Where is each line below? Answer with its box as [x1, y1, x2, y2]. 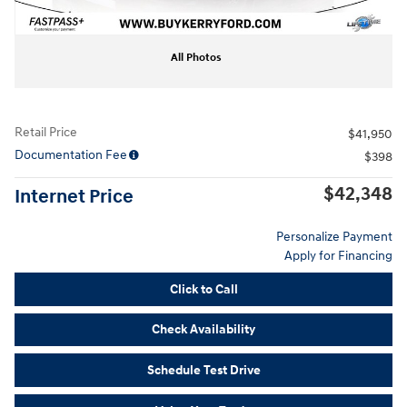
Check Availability [152, 322, 255, 338]
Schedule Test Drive [146, 362, 261, 378]
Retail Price [15, 124, 77, 140]
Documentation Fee [15, 147, 127, 163]
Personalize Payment [276, 229, 392, 244]
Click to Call [169, 281, 238, 297]
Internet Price [15, 185, 134, 209]
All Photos [171, 51, 222, 65]
